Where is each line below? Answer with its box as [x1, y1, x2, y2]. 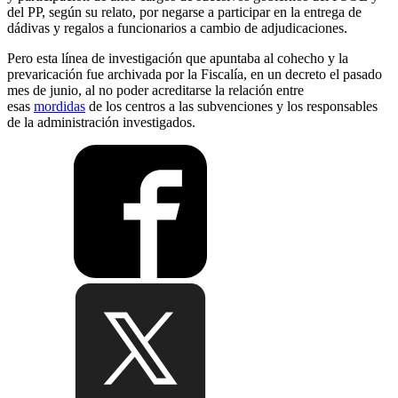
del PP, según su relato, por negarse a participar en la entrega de [7, 4, 362, 20]
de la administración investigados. [7, 115, 195, 131]
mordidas [34, 99, 85, 115]
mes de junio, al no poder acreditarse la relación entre [7, 83, 304, 99]
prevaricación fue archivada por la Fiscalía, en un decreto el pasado [7, 67, 382, 83]
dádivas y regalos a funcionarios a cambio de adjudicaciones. [7, 20, 347, 36]
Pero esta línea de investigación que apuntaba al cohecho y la [7, 51, 348, 67]
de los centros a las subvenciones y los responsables [85, 99, 378, 115]
